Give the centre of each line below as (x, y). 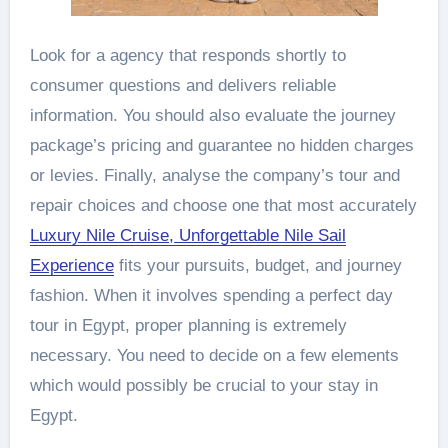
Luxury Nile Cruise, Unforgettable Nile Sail (187, 236)
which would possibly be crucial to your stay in (203, 386)
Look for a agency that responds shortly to (187, 56)
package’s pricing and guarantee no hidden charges (221, 146)
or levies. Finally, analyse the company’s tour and (214, 176)
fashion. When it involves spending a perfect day (211, 296)
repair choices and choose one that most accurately (223, 206)
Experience (71, 266)
